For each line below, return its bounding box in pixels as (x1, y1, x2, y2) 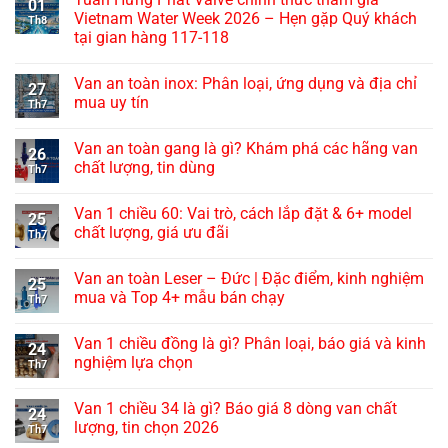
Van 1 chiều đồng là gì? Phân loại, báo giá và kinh (74, 334, 426, 354)
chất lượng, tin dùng (74, 158, 215, 178)
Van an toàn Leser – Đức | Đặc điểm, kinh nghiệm (74, 269, 424, 289)
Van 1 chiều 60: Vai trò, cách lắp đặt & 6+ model (74, 204, 412, 224)
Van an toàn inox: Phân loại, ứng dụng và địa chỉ (74, 74, 417, 94)
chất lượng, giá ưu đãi (74, 223, 229, 243)
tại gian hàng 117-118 (74, 28, 229, 48)
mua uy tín (74, 93, 149, 113)
